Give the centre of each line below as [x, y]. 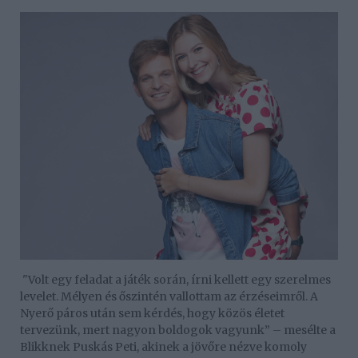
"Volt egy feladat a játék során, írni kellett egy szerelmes [175, 280]
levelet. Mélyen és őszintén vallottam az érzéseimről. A [169, 297]
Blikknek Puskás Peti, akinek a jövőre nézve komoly [163, 347]
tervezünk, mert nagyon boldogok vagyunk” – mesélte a [178, 330]
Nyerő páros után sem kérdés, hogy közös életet [152, 314]
